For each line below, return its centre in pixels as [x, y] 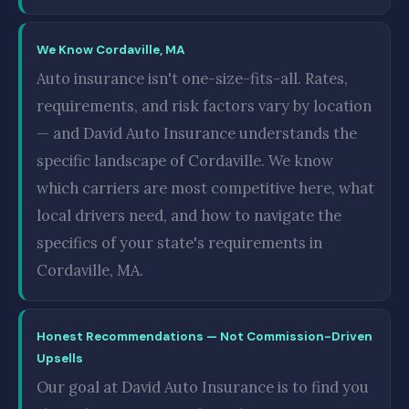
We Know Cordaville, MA [111, 50]
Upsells [60, 358]
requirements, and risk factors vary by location [204, 106]
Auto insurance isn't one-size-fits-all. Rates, [192, 79]
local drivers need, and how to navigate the [189, 215]
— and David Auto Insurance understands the [197, 133]
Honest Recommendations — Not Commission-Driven [204, 336]
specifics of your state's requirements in [179, 243]
